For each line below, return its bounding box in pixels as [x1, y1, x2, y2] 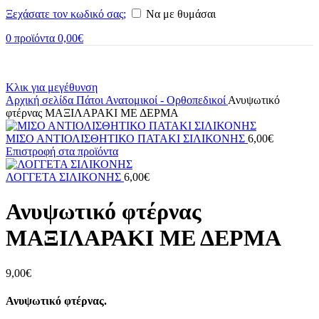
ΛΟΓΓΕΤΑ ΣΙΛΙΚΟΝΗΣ [6, 170, 124, 183]
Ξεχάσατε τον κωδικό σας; [6, 7, 126, 20]
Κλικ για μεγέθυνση [6, 80, 98, 93]
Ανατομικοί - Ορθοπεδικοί [105, 93, 228, 106]
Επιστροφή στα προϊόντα [6, 145, 118, 157]
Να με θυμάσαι [146, 7, 216, 20]
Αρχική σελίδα [6, 93, 76, 106]
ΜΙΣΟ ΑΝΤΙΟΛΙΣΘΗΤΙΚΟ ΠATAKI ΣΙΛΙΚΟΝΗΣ [6, 132, 248, 145]
